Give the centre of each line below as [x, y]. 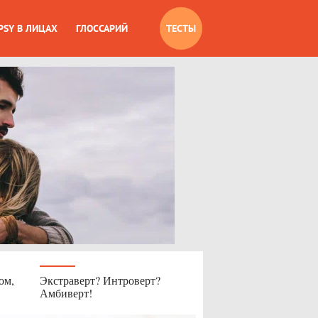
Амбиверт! [66, 293]
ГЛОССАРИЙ [102, 28]
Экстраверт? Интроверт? [100, 280]
